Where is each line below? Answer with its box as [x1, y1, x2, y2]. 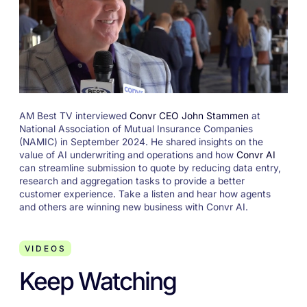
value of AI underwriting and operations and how [19, 149, 236, 160]
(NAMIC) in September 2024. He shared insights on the [19, 136, 263, 147]
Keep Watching [19, 266, 176, 296]
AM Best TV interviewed [19, 110, 130, 121]
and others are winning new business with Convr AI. [19, 201, 248, 212]
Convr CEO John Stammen [129, 110, 249, 121]
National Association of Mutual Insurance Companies [19, 123, 253, 134]
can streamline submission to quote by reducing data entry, [19, 162, 281, 173]
